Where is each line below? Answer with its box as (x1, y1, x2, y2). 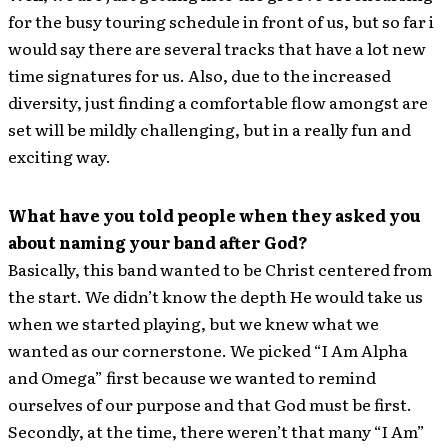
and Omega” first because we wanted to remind (8, 364, 376, 389)
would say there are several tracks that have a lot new (8, 35, 426, 60)
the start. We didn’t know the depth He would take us (8, 283, 423, 308)
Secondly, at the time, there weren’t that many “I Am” (8, 418, 425, 443)
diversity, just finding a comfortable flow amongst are (8, 89, 428, 114)
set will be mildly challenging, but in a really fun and (8, 116, 411, 141)
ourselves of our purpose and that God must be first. (8, 391, 412, 416)
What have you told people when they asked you (8, 202, 421, 227)
